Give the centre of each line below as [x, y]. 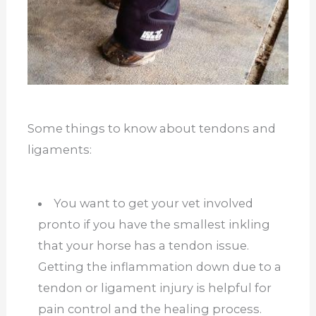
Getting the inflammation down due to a [159, 267]
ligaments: [59, 149]
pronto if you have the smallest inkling [154, 225]
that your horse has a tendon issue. [143, 246]
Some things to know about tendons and [151, 128]
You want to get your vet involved [154, 203]
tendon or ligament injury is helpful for [154, 288]
